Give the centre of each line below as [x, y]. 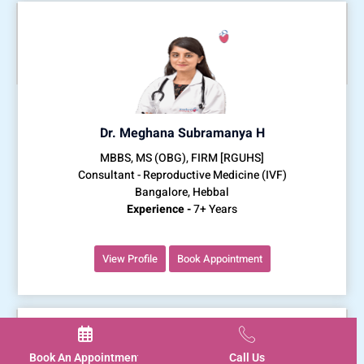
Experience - [159, 209]
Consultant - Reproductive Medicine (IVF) [182, 175]
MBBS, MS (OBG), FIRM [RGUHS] [182, 158]
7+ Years [214, 209]
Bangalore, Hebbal [182, 192]
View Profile [130, 258]
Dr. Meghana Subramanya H [182, 133]
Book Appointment [219, 258]
